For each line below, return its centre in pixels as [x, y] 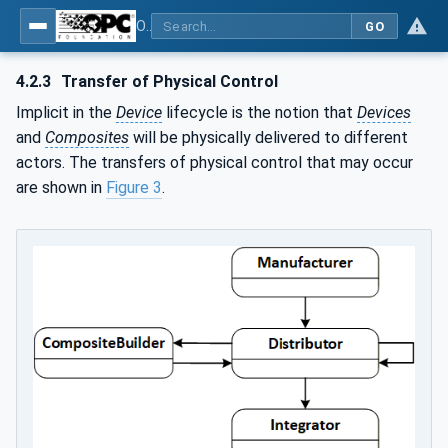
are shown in [61, 187]
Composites [87, 137]
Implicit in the [66, 112]
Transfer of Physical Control [168, 81]
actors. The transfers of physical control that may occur [214, 162]
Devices [384, 112]
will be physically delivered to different [268, 137]
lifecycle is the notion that [259, 112]
